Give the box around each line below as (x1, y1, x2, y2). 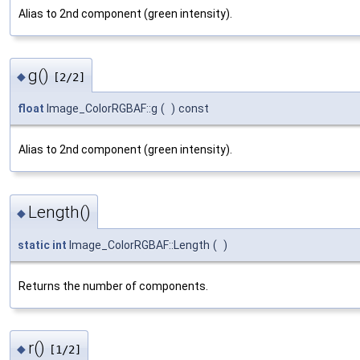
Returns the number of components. (18, 279, 208, 292)
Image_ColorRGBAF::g (44, 102, 157, 116)
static (18, 238, 50, 252)
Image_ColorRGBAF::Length (67, 238, 210, 252)
